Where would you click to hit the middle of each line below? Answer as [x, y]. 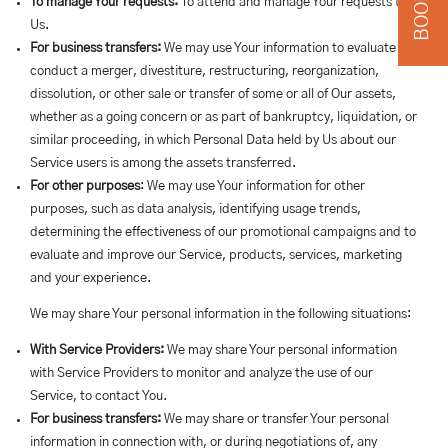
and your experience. [90, 278]
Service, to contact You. [98, 396]
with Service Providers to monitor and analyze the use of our [201, 373]
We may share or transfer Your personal [275, 419]
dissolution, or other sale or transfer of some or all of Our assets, [213, 94]
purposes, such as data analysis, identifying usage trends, [195, 209]
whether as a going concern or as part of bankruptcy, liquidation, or [223, 117]
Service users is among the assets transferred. [163, 163]
